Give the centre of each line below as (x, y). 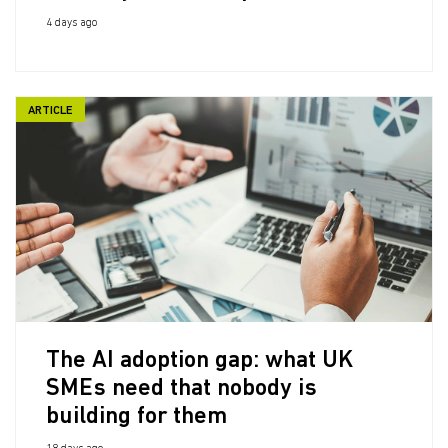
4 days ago (71, 23)
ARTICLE (50, 111)
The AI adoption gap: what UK (199, 361)
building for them (136, 417)
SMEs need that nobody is (181, 389)
